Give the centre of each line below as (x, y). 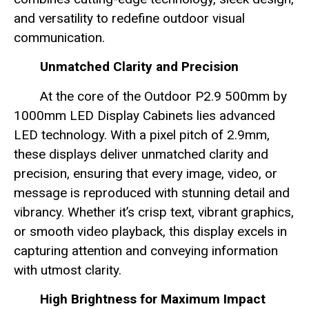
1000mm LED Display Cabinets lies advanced (144, 115)
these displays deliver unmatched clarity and (141, 154)
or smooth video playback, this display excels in (150, 231)
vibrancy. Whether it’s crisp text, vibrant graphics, (154, 212)
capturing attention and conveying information (146, 250)
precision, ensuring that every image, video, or (146, 173)
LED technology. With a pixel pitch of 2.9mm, (142, 134)
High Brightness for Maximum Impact (153, 299)
